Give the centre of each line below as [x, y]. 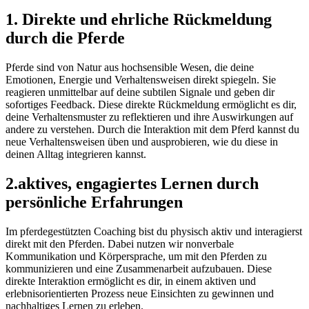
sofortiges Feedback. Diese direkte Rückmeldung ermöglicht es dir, [151, 105]
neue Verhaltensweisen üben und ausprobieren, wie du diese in [142, 142]
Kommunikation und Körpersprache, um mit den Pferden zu [136, 257]
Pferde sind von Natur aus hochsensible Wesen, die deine [130, 68]
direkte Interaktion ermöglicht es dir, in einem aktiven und [131, 281]
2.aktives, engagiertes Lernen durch [132, 184]
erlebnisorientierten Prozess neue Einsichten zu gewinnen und [140, 294]
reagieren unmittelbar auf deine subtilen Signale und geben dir [140, 92]
